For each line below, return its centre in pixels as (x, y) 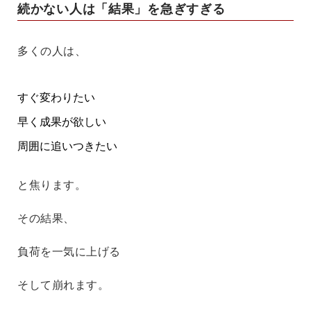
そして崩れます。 (64, 285)
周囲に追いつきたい (67, 146)
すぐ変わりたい (56, 97)
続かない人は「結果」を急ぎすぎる (121, 9)
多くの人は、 (52, 51)
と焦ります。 (52, 185)
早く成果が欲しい (62, 121)
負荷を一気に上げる (69, 251)
